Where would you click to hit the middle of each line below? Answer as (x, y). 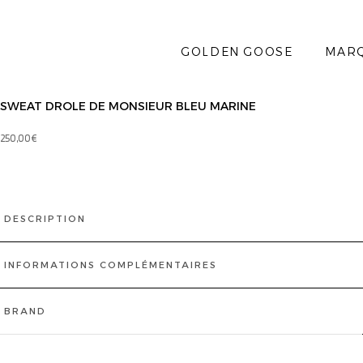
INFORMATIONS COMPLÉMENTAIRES (111, 265)
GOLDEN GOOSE (237, 52)
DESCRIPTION (45, 219)
